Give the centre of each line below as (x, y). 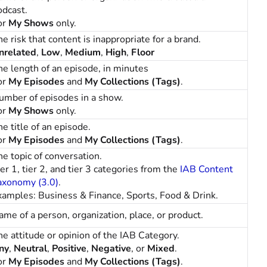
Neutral (30, 249)
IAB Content (207, 169)
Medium (83, 52)
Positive (69, 249)
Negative (111, 249)
